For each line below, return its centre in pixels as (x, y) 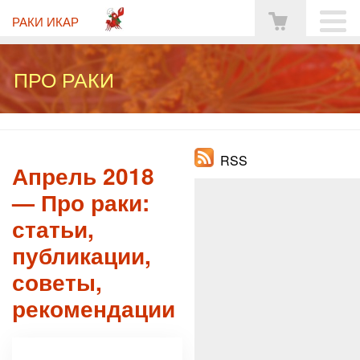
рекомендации (94, 308)
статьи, (53, 229)
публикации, (82, 255)
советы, (57, 282)
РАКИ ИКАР (45, 21)
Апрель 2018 (83, 176)
